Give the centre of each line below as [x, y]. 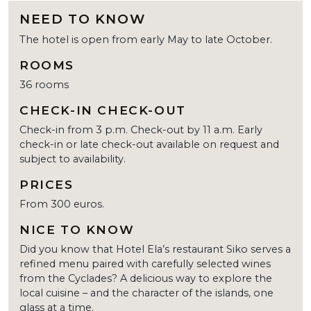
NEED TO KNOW [83, 19]
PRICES [47, 184]
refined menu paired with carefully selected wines [145, 263]
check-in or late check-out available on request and [149, 144]
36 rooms [44, 84]
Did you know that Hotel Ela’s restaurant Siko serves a [155, 249]
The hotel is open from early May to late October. [146, 39]
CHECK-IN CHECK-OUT [103, 110]
